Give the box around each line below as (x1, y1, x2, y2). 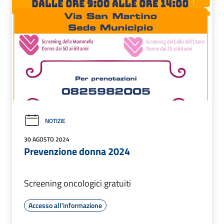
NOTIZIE (45, 115, 65, 125)
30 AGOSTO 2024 (24, 134, 69, 144)
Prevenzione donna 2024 (24, 143, 130, 159)
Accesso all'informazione (28, 200, 102, 211)
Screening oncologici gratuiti (24, 176, 131, 190)
